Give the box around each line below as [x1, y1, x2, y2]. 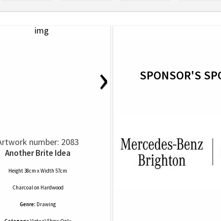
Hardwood [40, 184, 64, 191]
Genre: [20, 201, 36, 208]
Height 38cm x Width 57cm [8, 167, 67, 174]
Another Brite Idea [5, 147, 71, 158]
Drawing [37, 201, 56, 208]
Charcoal [12, 184, 33, 191]
